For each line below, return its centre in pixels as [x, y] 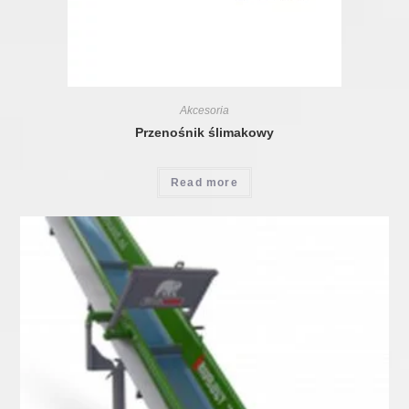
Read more [204, 183]
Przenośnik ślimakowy [204, 133]
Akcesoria [204, 111]
